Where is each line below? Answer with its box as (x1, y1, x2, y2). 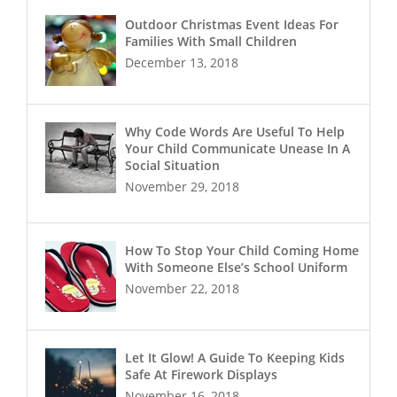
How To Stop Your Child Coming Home (125, 242, 359, 260)
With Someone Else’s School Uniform (125, 259, 347, 276)
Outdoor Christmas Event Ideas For (125, 16, 339, 34)
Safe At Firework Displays (125, 366, 277, 384)
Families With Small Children (125, 33, 297, 51)
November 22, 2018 (125, 280, 239, 298)
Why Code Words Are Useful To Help (125, 123, 345, 141)
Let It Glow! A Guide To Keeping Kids (125, 349, 345, 367)
